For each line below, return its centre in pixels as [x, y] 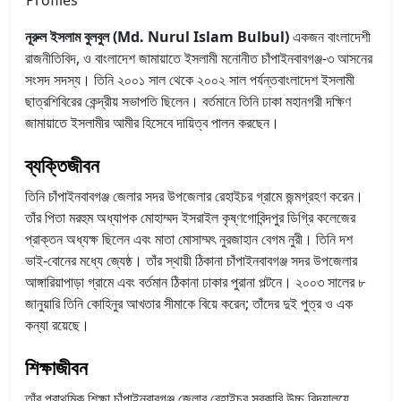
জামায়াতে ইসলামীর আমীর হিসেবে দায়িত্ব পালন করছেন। [152, 122]
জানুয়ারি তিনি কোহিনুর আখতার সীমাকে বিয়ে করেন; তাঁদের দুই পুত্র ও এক [189, 303]
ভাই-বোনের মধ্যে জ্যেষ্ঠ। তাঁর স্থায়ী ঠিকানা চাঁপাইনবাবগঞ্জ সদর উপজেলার [191, 260]
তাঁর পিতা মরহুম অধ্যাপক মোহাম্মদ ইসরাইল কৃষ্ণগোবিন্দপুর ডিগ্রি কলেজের [190, 217]
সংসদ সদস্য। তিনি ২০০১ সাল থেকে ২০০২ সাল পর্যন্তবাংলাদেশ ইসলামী [190, 79]
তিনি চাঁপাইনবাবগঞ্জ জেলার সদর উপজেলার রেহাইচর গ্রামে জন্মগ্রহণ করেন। [194, 196]
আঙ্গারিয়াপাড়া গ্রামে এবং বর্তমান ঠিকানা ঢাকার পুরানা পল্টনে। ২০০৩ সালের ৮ [195, 282]
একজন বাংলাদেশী [330, 36]
